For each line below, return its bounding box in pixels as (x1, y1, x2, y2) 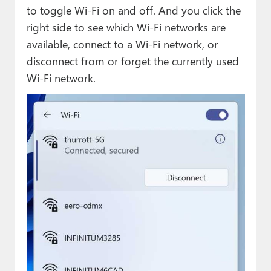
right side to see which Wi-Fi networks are (26, 19, 226, 34)
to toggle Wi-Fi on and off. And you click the (26, 2, 241, 18)
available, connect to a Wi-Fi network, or (26, 36, 218, 51)
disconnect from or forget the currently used (26, 53, 239, 68)
